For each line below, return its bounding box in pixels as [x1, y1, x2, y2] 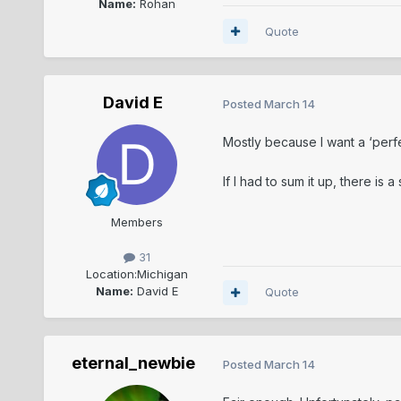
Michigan [136, 267, 188, 282]
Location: [85, 267, 137, 282]
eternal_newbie [71, 354, 195, 373]
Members [110, 214, 163, 229]
